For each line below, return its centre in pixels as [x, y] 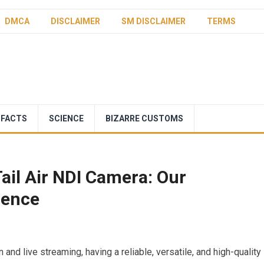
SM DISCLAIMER [154, 21]
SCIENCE [66, 118]
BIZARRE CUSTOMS [144, 118]
